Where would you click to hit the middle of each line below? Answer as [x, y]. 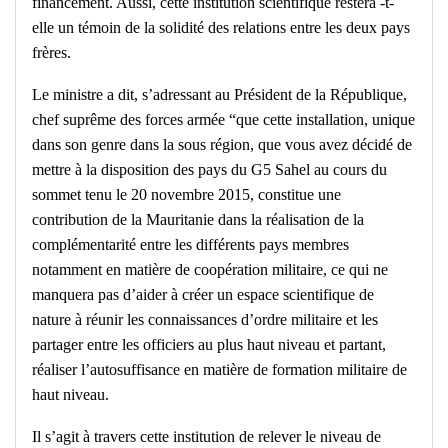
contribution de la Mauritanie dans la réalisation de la [198, 220]
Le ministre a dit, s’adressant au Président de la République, [219, 95]
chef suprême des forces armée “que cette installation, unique [223, 120]
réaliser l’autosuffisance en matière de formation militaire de [219, 370]
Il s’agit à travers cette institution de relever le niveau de [206, 437]
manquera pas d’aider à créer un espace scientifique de [203, 295]
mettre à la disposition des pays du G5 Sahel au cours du [209, 170]
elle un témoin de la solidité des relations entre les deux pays [221, 28]
